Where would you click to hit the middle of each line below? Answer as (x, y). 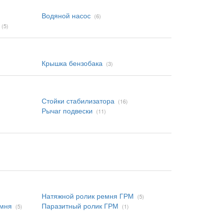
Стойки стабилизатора (78, 101)
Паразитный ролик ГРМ (80, 206)
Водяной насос (66, 15)
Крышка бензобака (72, 63)
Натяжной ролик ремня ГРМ (87, 196)
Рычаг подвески (67, 111)
